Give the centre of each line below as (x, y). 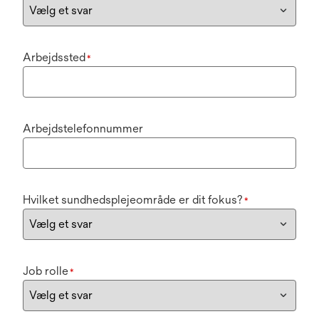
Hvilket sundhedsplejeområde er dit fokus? (133, 200)
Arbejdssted (54, 57)
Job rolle (46, 271)
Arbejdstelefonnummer (83, 129)
